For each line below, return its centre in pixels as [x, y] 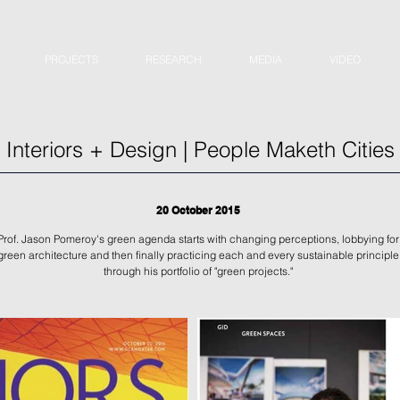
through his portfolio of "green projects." [198, 271]
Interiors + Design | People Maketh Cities [200, 150]
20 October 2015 [198, 210]
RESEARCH [173, 59]
